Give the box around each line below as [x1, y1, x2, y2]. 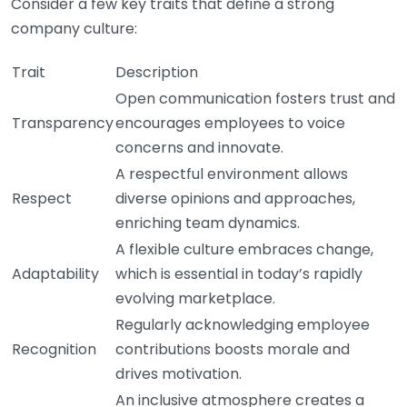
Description [115, 61, 198, 83]
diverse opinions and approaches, [115, 187, 355, 209]
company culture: [11, 17, 137, 39]
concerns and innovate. [115, 136, 283, 158]
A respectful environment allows [115, 163, 348, 184]
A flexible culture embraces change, [115, 238, 373, 260]
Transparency [12, 112, 114, 134]
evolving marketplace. [115, 287, 275, 309]
